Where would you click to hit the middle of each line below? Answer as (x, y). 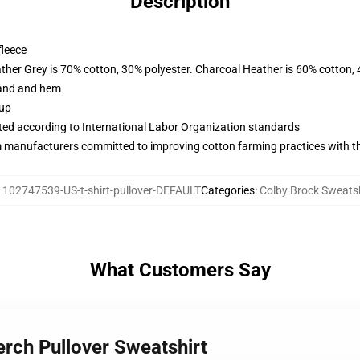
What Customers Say (180, 270)
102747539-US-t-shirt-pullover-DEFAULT (102, 190)
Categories (228, 190)
